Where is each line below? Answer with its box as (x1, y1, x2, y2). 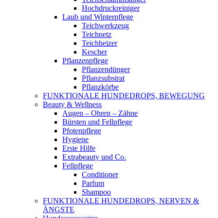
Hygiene (62, 135, 89, 144)
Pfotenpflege (62, 127, 101, 135)
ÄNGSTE (43, 205, 74, 214)
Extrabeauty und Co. (62, 153, 126, 161)
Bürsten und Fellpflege (62, 118, 132, 126)
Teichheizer (82, 39, 117, 47)
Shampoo (82, 188, 111, 196)
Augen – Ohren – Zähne (62, 109, 138, 117)
